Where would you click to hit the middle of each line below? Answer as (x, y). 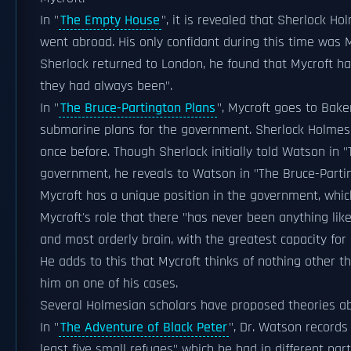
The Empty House (110, 20)
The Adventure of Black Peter (144, 327)
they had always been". (106, 86)
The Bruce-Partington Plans (138, 108)
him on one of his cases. (109, 284)
